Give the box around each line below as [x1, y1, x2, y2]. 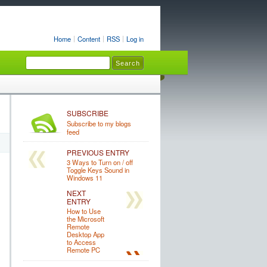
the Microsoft [66, 214, 104, 223]
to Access [66, 237, 96, 247]
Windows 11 [66, 173, 103, 182]
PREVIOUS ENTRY [66, 147, 129, 157]
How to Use [66, 206, 101, 216]
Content [77, 34, 100, 44]
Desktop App [66, 229, 104, 239]
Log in [126, 34, 144, 44]
